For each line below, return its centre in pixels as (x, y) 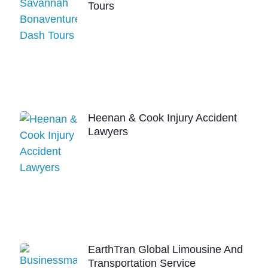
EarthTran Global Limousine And (166, 249)
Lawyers (108, 131)
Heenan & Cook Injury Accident (163, 118)
